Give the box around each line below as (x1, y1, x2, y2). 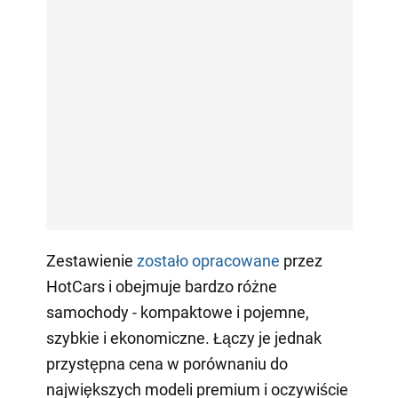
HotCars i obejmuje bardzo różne (45, 276, 277, 296)
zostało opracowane (136, 251, 280, 270)
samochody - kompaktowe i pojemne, (45, 302, 309, 322)
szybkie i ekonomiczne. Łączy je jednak (45, 328, 322, 347)
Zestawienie (45, 251, 137, 270)
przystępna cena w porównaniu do (45, 354, 288, 373)
